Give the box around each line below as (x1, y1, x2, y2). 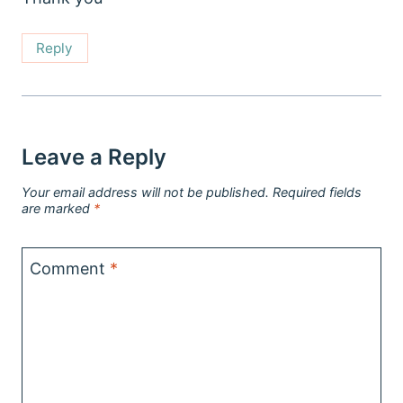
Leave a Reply (22, 143, 166, 170)
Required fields (273, 184, 362, 201)
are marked (22, 201, 94, 217)
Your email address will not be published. (22, 184, 269, 201)
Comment (30, 259, 110, 279)
